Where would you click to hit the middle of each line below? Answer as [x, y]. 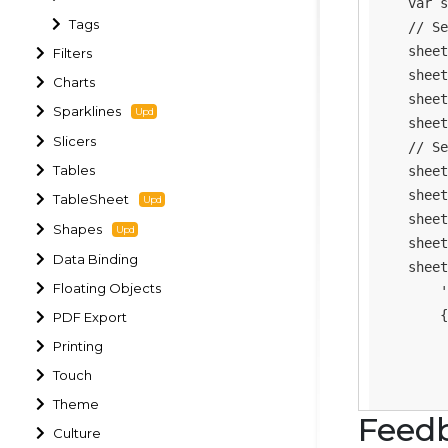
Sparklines [87, 111]
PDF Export [90, 316]
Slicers [75, 140]
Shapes [78, 229]
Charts [74, 81]
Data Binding [96, 258]
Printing [78, 345]
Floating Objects [107, 287]
